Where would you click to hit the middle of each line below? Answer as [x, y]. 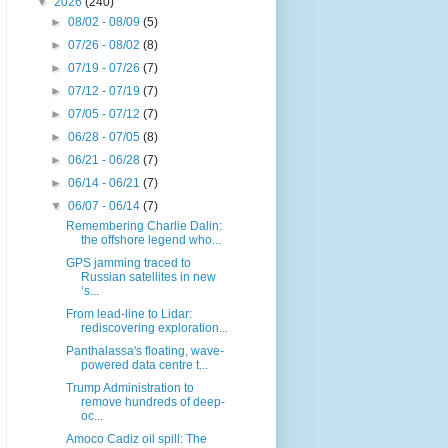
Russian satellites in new [148, 277]
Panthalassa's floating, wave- [144, 351]
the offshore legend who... [150, 240]
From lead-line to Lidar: [128, 314]
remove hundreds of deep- [152, 402]
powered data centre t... [144, 365]
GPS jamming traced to [128, 263]
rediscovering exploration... [154, 328]
